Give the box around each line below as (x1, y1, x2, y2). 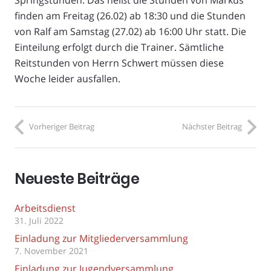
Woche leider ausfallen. (15, 72, 120, 86)
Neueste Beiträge (15, 169, 140, 189)
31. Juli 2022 (15, 215, 64, 227)
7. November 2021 (15, 245, 88, 257)
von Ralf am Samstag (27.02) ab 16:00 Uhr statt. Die (15, 25, 246, 39)
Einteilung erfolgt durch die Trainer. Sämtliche (15, 41, 224, 54)
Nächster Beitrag (182, 121, 242, 132)
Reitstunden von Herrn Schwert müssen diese (15, 56, 224, 70)
